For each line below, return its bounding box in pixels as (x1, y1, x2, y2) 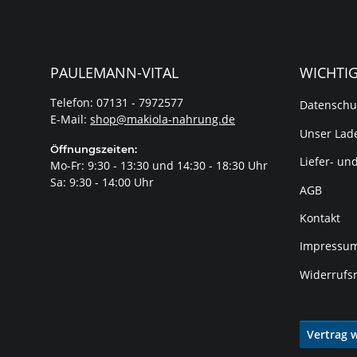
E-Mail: (50, 112, 90, 127)
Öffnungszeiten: (50, 143, 137, 156)
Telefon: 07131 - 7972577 (50, 95, 183, 111)
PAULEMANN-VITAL (50, 63, 178, 83)
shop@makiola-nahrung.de (90, 112, 235, 127)
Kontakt (299, 210, 340, 226)
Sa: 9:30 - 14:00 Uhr (50, 175, 154, 190)
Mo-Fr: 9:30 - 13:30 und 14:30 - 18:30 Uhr (50, 158, 268, 174)
